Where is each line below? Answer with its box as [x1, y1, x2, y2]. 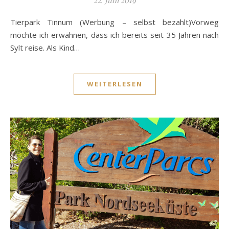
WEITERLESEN [86, 79, 143, 89]
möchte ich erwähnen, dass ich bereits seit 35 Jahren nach [10, 30, 219, 40]
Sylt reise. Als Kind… [10, 42, 80, 53]
